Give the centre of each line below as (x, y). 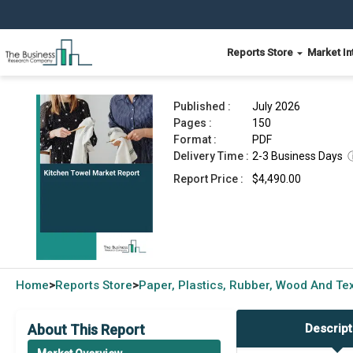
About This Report (86, 330)
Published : (202, 106)
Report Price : (208, 179)
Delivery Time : (211, 156)
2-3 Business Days (297, 156)
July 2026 (276, 106)
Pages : (193, 123)
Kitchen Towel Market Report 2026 (171, 54)
